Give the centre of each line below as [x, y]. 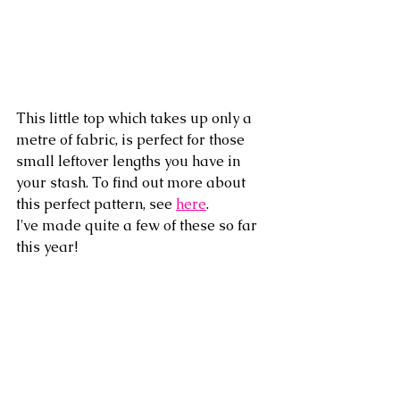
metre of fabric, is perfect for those [132, 139]
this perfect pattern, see [96, 204]
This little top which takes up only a [136, 118]
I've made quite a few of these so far [138, 225]
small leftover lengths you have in [130, 161]
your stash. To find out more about [133, 182]
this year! [47, 246]
